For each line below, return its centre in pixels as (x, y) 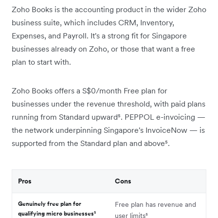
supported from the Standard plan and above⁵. (91, 143)
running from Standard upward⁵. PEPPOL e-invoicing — (109, 117)
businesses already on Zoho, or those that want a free (103, 48)
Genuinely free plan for (50, 203)
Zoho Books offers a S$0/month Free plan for (90, 90)
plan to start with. (41, 62)
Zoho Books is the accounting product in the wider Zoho (109, 9)
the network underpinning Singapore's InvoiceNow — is (108, 130)
